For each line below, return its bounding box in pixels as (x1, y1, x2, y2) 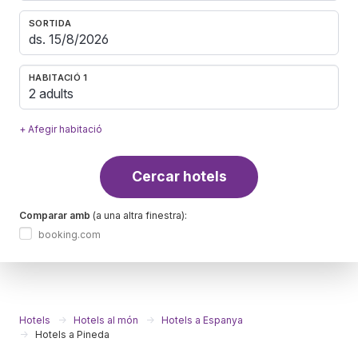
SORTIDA (29, 17, 72, 29)
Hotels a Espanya (161, 313, 243, 326)
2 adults (29, 86, 74, 102)
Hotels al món (74, 313, 138, 326)
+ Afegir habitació (19, 122, 102, 135)
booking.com (38, 228, 101, 241)
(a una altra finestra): (90, 209, 187, 221)
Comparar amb (19, 209, 90, 221)
